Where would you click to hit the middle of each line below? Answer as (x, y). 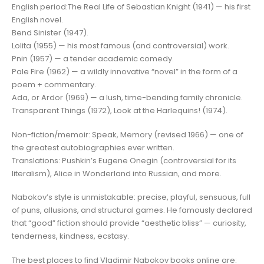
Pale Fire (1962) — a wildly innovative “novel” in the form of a (125, 72)
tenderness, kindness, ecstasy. (70, 236)
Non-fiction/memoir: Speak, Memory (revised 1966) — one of (128, 134)
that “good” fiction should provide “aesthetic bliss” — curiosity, (129, 223)
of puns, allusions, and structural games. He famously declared (132, 210)
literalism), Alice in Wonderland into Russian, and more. (117, 173)
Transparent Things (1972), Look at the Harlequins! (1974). (120, 111)
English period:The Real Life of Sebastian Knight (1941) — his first (131, 7)
